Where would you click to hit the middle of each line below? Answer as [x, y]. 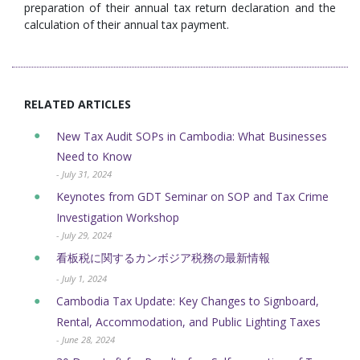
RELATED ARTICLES [78, 104]
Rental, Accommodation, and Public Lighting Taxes [188, 321]
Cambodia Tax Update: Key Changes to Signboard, [188, 301]
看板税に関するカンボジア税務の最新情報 [163, 257]
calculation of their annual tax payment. [127, 25]
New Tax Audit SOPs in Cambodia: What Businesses [192, 136]
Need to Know [94, 157]
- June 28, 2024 [86, 339]
